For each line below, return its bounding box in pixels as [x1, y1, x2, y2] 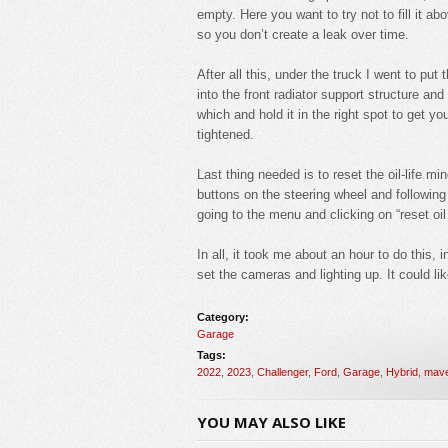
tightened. [197, 126, 254, 142]
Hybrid [386, 365, 418, 378]
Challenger [257, 365, 308, 378]
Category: [197, 310, 249, 323]
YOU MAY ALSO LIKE [197, 411, 346, 432]
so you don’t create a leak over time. [197, 26, 409, 42]
